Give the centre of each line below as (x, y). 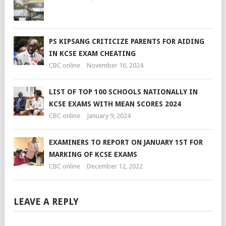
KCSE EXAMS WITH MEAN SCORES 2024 (115, 104)
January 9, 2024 (109, 116)
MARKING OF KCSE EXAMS (93, 154)
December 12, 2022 (115, 166)
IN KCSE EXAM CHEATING (92, 53)
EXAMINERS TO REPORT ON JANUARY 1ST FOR (126, 142)
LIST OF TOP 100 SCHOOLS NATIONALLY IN (123, 92)
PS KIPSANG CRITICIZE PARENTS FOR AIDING (127, 41)
